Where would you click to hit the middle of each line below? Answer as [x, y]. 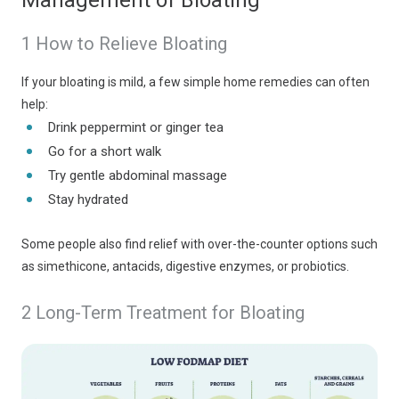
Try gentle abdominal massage [138, 175]
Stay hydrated [88, 199]
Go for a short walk [105, 151]
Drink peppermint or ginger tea [136, 127]
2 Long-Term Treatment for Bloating [163, 313]
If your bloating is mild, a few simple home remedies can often [195, 82]
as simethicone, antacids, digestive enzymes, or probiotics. [185, 266]
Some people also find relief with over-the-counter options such [199, 244]
